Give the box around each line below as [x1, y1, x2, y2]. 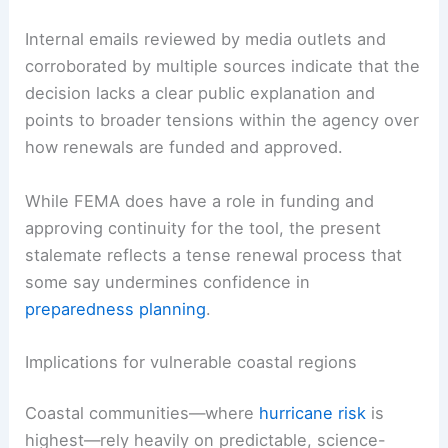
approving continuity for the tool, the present [25, 217, 382, 238]
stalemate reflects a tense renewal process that [25, 244, 403, 265]
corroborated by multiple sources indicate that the [25, 56, 421, 77]
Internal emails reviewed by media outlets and [25, 29, 387, 50]
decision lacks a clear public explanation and [25, 83, 376, 104]
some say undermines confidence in [25, 271, 311, 292]
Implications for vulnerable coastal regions [25, 351, 358, 372]
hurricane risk [259, 403, 367, 424]
